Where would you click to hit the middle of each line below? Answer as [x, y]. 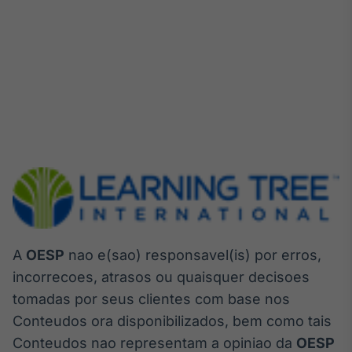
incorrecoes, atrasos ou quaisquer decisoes [161, 277]
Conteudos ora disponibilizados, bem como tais [172, 321]
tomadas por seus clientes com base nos [151, 299]
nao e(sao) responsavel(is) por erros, [193, 255]
